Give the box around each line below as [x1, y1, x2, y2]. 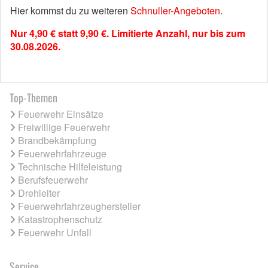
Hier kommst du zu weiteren [10, 3, 130, 17]
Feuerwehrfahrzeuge [18, 146, 106, 160]
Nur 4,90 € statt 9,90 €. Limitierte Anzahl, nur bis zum [10, 26, 245, 40]
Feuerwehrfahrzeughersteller [18, 199, 141, 213]
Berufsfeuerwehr [18, 172, 88, 187]
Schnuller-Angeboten [130, 3, 220, 17]
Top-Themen [10, 89, 57, 105]
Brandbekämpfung [18, 133, 96, 147]
